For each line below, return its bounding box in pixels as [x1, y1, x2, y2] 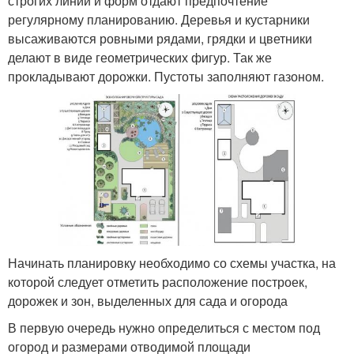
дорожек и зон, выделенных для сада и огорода [8, 292, 288, 311]
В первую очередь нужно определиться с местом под [8, 318, 320, 337]
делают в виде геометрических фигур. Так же [8, 47, 272, 66]
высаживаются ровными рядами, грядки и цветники [8, 28, 312, 47]
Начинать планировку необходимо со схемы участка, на [8, 254, 336, 273]
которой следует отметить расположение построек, [8, 273, 307, 292]
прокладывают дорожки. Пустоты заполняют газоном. [8, 66, 324, 85]
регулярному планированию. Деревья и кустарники [8, 9, 310, 28]
